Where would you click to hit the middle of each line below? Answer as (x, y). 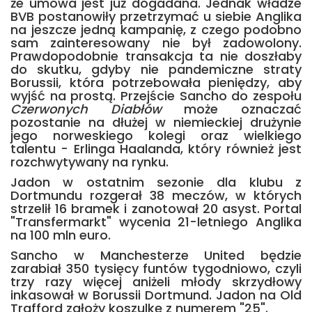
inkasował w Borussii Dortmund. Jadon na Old (156, 295)
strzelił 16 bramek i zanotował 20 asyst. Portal (156, 209)
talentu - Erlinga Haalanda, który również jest (156, 149)
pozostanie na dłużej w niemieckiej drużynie (156, 122)
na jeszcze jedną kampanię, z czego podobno (156, 30)
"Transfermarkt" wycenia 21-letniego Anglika (156, 222)
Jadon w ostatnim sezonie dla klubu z (156, 182)
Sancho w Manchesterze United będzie (156, 255)
